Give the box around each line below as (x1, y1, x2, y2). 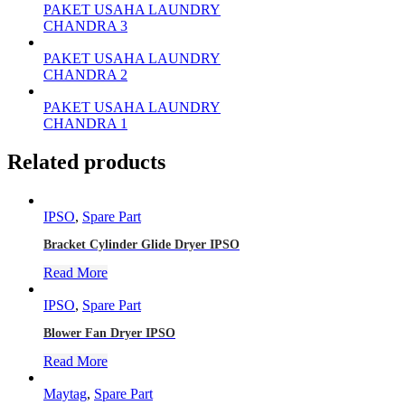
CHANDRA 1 (43, 116, 127, 132)
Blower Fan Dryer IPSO (43, 325, 175, 340)
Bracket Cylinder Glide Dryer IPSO (43, 237, 240, 251)
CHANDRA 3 (43, 18, 127, 34)
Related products (7, 150, 165, 174)
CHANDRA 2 (43, 67, 127, 83)
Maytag (43, 385, 87, 401)
